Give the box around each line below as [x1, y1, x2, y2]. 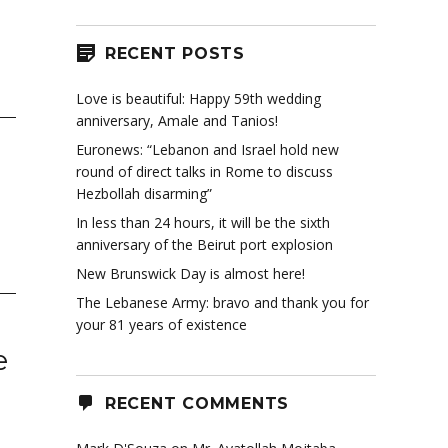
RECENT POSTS [104, 43, 245, 63]
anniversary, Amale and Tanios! [76, 111, 278, 131]
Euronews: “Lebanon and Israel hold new [76, 140, 339, 160]
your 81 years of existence [76, 315, 247, 335]
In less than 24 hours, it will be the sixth [76, 213, 330, 233]
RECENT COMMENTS [104, 393, 289, 413]
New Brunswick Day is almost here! [76, 264, 305, 284]
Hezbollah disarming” [76, 184, 212, 204]
